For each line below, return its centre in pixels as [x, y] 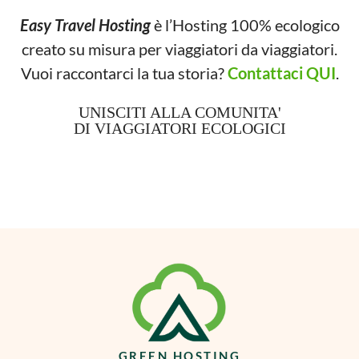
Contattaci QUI [281, 73]
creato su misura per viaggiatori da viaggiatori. [179, 48]
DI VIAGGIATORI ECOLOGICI [179, 129]
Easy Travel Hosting [85, 24]
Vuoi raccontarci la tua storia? [124, 73]
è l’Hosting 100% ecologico [245, 24]
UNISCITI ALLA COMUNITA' [179, 113]
